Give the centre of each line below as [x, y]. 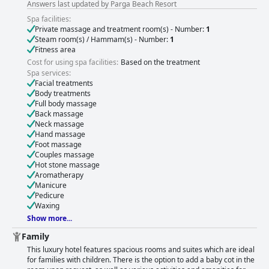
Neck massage [59, 124]
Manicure [51, 186]
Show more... [50, 219]
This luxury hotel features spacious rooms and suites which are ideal [141, 250]
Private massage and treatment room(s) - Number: [120, 29]
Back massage [59, 114]
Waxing [47, 206]
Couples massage [65, 155]
